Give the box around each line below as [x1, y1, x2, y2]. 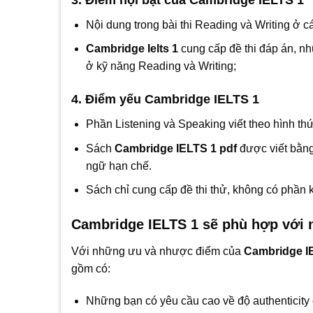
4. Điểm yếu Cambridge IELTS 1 [71, 92, 259, 106]
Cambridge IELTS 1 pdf [114, 142, 237, 154]
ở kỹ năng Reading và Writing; [85, 60, 236, 73]
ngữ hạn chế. [85, 159, 152, 172]
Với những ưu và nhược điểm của [71, 245, 241, 257]
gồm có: [71, 262, 110, 275]
